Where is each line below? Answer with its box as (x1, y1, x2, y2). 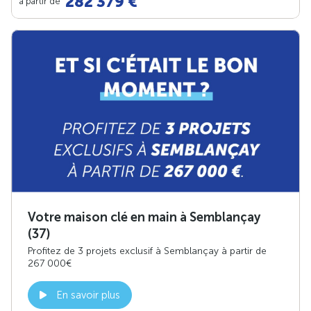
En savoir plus (56, 289, 120, 302)
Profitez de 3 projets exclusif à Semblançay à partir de (28, 245, 267, 258)
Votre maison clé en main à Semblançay (28, 210, 260, 226)
